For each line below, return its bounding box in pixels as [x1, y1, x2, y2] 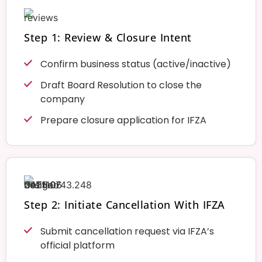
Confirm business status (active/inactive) [40, 57, 231, 71]
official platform [40, 238, 115, 252]
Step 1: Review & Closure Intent [24, 30, 192, 44]
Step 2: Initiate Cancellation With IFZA [24, 197, 225, 212]
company [40, 92, 85, 106]
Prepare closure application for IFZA [40, 113, 206, 127]
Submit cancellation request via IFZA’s [40, 224, 214, 238]
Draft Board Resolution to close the [40, 78, 202, 92]
